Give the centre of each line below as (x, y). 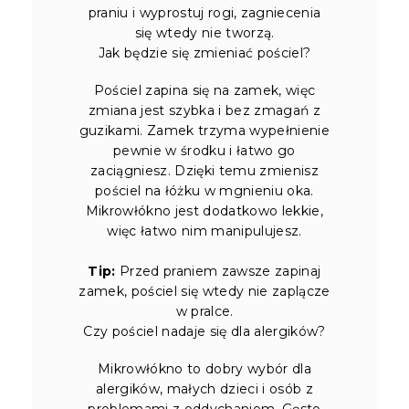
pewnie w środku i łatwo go (204, 150)
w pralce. (204, 311)
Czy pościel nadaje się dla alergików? (204, 331)
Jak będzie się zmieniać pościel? (204, 52)
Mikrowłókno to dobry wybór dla (204, 368)
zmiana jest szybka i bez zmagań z (204, 110)
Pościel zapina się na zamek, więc (204, 90)
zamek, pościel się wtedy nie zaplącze (204, 291)
